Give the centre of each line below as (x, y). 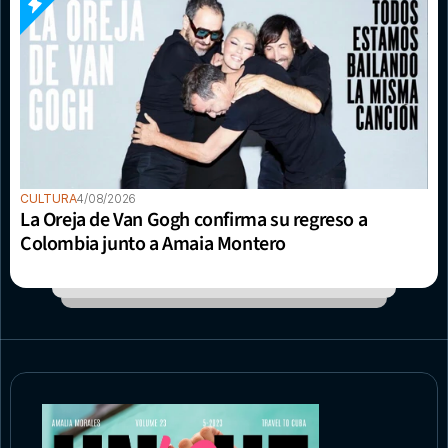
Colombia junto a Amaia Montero (153, 243)
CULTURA (48, 198)
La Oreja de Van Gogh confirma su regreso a (194, 219)
